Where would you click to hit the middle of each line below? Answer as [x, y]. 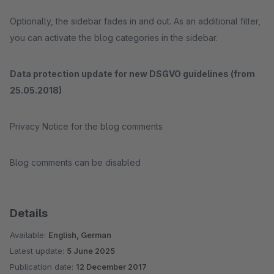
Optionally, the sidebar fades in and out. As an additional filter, [135, 21]
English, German [80, 235]
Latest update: [38, 251]
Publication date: [43, 267]
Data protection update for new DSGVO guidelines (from [132, 74]
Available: [29, 235]
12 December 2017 [111, 267]
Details [29, 213]
